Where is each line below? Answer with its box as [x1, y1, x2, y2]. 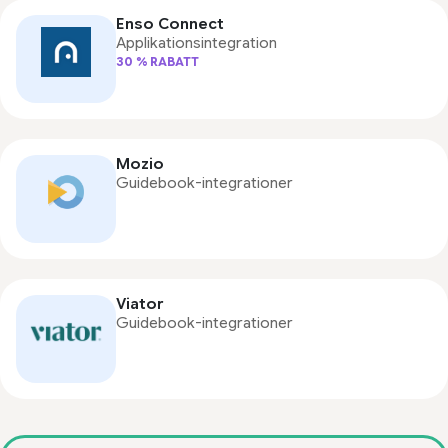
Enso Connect [116, 15, 224, 33]
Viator [116, 295, 163, 313]
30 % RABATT [116, 54, 199, 69]
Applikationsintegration [116, 34, 277, 52]
